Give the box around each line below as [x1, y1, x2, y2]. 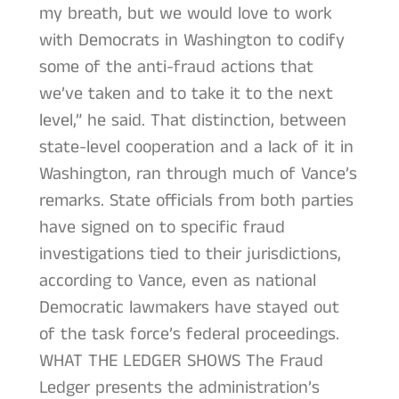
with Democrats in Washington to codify [38, 27, 345, 53]
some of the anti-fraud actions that [38, 53, 313, 80]
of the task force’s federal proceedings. [38, 321, 339, 347]
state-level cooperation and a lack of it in [38, 134, 354, 160]
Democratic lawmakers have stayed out [38, 294, 339, 321]
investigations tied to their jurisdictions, [38, 240, 341, 267]
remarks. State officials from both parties [38, 187, 354, 214]
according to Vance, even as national [38, 267, 316, 294]
